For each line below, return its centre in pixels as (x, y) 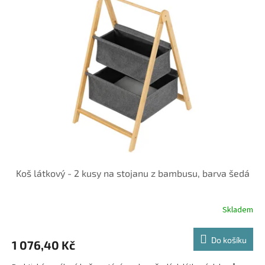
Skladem (238, 210)
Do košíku (229, 240)
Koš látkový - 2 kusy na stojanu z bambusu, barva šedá (132, 173)
